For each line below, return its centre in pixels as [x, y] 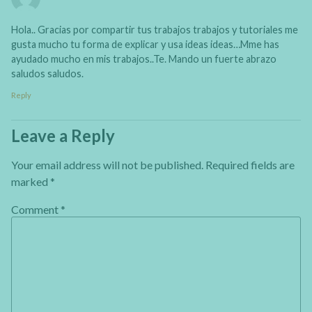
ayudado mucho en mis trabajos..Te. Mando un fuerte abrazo [144, 59]
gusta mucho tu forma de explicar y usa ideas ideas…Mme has [145, 45]
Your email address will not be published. [107, 164]
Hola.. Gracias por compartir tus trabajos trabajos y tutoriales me [155, 30]
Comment [36, 210]
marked [31, 181]
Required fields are [250, 164]
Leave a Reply [63, 135]
